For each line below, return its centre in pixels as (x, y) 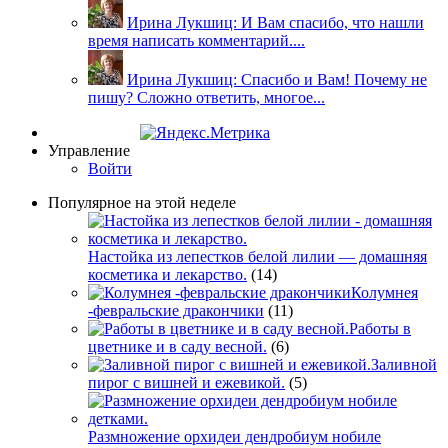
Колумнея (384, 292)
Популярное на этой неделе (142, 202)
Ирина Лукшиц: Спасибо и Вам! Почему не (277, 79)
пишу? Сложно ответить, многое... (206, 97)
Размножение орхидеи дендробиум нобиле (234, 436)
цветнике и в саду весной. (177, 346)
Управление (89, 150)
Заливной (404, 364)
